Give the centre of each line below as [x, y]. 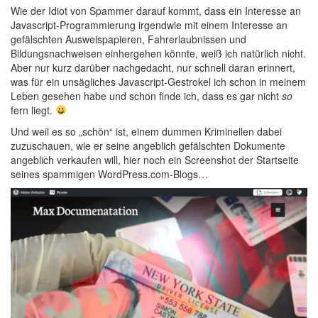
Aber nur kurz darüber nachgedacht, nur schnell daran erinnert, [153, 67]
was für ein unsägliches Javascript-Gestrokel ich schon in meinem [158, 82]
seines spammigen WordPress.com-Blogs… [109, 174]
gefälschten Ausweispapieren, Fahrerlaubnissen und [128, 39]
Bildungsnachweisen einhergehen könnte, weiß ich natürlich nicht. [158, 53]
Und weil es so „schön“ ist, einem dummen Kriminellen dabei [146, 131]
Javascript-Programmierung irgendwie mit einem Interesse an [149, 25]
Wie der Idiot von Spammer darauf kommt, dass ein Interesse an [156, 11]
